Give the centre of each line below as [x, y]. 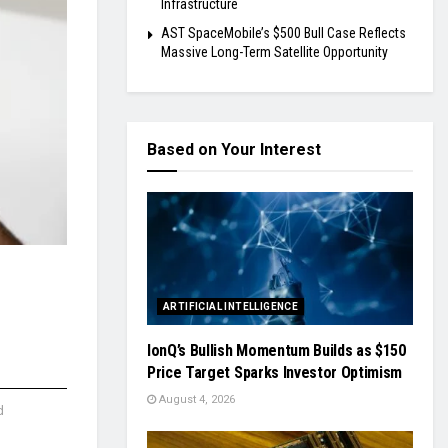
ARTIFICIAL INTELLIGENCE [231, 306]
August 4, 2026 [195, 399]
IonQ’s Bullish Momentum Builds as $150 [276, 350]
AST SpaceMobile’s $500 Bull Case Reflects [283, 33]
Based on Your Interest [234, 149]
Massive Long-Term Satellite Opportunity [274, 52]
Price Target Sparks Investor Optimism [275, 372]
